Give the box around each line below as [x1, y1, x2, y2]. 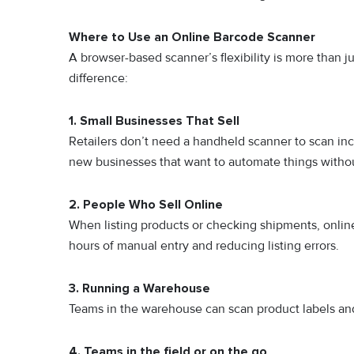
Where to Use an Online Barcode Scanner [69, 29, 315, 46]
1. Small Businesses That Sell [69, 113, 239, 130]
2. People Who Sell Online [69, 197, 223, 213]
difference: [69, 70, 128, 87]
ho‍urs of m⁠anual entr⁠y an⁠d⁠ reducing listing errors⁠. [69, 238, 339, 254]
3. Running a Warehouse [69, 281, 210, 297]
